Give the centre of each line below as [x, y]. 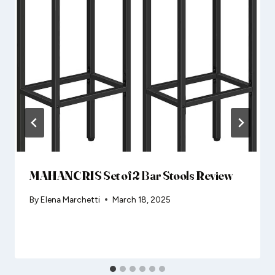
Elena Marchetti [71, 200]
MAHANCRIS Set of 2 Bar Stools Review [131, 175]
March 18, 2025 [142, 200]
